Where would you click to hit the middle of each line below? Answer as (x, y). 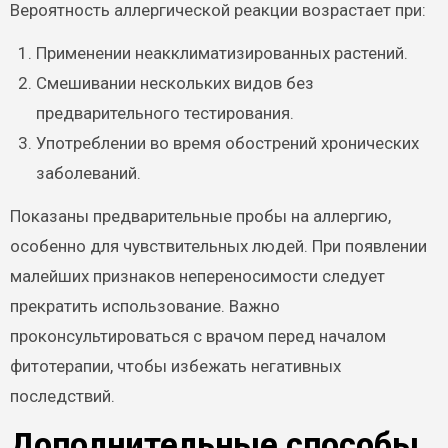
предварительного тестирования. (164, 112)
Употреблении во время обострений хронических (227, 142)
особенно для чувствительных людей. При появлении (218, 245)
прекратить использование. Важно (144, 305)
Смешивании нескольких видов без (174, 82)
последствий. (62, 395)
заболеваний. (88, 172)
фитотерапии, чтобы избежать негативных (175, 365)
